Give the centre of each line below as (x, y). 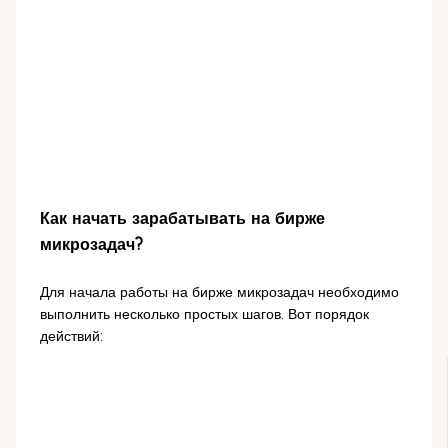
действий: (71, 336)
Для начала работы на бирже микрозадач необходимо (219, 292)
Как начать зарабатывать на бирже (182, 217)
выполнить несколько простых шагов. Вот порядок (204, 314)
